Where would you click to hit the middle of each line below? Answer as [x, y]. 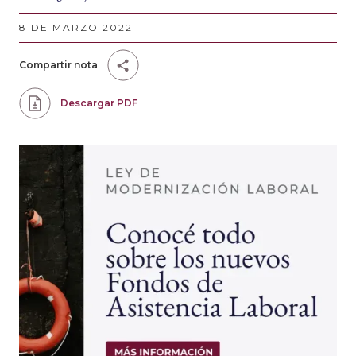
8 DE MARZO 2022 [76, 27]
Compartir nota [58, 65]
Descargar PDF [99, 103]
